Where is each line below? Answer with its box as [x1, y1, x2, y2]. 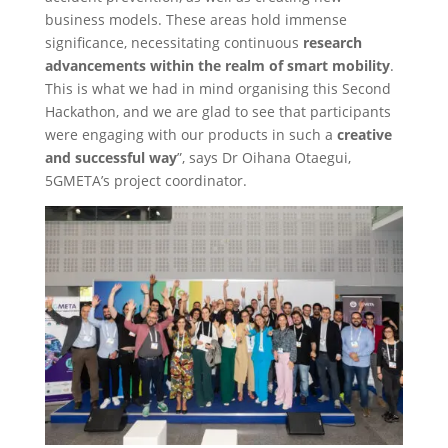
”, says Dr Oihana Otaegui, [176, 147, 351, 167]
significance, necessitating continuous [44, 32, 299, 52]
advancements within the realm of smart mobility [44, 55, 390, 75]
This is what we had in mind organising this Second [44, 78, 391, 98]
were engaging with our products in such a [44, 124, 337, 144]
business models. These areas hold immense [44, 9, 347, 29]
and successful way [44, 147, 177, 167]
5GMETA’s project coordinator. [44, 170, 251, 190]
